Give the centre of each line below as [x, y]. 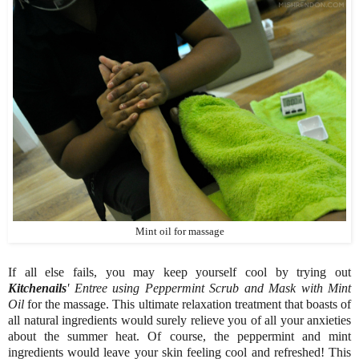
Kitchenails [37, 288]
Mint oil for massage [179, 231]
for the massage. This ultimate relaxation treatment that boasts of [188, 305]
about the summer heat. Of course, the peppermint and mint [179, 337]
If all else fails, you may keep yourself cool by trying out [179, 272]
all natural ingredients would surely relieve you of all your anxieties [179, 321]
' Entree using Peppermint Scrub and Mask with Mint [209, 288]
